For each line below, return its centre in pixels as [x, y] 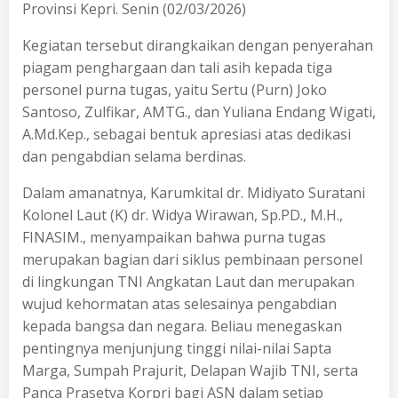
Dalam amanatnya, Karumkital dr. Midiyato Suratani [194, 193]
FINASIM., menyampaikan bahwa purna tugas [174, 237]
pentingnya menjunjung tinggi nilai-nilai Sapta [177, 348]
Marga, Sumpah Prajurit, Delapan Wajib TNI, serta [190, 370]
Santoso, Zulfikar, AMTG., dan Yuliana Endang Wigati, [199, 112]
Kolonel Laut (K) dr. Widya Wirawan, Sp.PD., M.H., [183, 215]
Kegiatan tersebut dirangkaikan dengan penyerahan [198, 45]
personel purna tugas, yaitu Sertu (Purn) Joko [175, 90]
